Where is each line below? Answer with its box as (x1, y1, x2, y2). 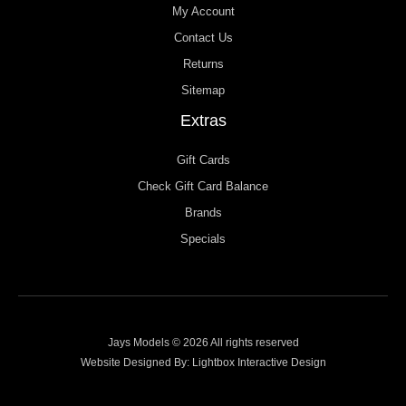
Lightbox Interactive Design (191, 356, 326, 370)
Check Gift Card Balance (138, 179, 268, 194)
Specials (180, 232, 226, 246)
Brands (184, 206, 222, 220)
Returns (182, 57, 224, 72)
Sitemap (181, 83, 225, 98)
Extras (179, 111, 227, 130)
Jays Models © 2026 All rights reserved (107, 336, 299, 350)
